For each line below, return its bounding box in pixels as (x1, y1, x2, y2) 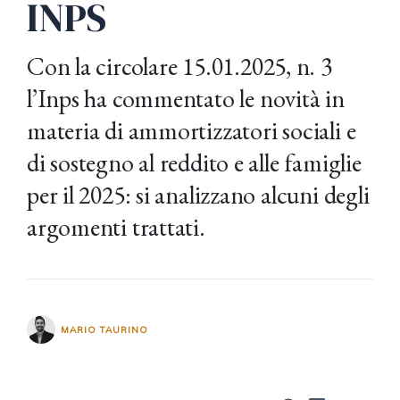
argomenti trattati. (27, 211, 205, 243)
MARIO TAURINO (61, 323, 148, 336)
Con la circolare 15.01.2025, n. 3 (27, 50, 332, 82)
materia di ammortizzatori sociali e (27, 114, 356, 146)
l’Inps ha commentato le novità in (27, 82, 345, 114)
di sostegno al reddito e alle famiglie (27, 146, 362, 179)
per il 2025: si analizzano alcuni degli (27, 179, 370, 211)
